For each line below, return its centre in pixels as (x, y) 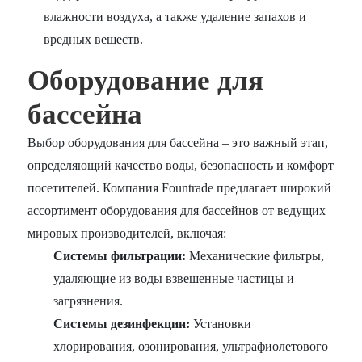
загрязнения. (88, 301)
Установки (221, 324)
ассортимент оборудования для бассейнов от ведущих (177, 211)
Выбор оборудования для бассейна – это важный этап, (178, 143)
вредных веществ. (94, 40)
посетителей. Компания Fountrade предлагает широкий (180, 188)
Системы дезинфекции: (122, 324)
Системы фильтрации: (120, 256)
